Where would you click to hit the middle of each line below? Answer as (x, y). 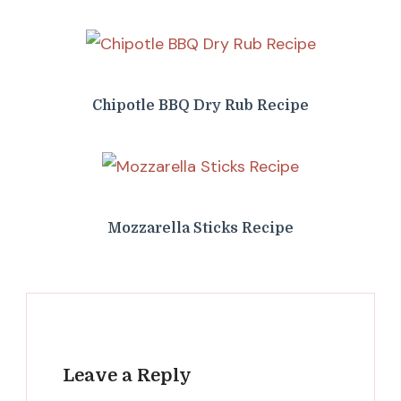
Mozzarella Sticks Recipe (200, 228)
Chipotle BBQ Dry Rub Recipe (200, 105)
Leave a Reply (127, 375)
